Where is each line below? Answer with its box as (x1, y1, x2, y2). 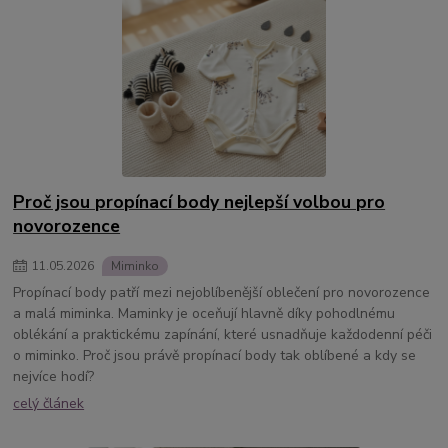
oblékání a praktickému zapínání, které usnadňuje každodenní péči (13, 325, 433, 345)
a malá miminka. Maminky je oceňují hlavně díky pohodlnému (13, 304, 396, 324)
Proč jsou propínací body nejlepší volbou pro (13, 189, 386, 214)
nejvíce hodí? (13, 367, 95, 387)
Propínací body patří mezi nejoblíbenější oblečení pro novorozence (13, 283, 431, 303)
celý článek (13, 394, 85, 414)
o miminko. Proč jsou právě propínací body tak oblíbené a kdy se (13, 346, 417, 366)
